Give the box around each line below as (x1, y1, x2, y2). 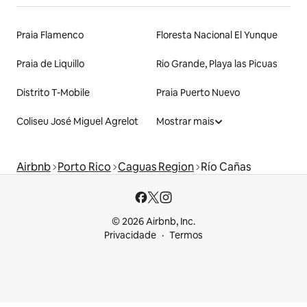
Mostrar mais (156, 114, 214, 127)
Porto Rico (58, 159, 111, 174)
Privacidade (104, 229, 156, 241)
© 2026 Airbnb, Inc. (112, 215, 195, 228)
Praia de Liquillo (16, 57, 84, 70)
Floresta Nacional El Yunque (156, 28, 278, 41)
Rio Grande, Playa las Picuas (156, 57, 278, 70)
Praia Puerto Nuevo (156, 86, 240, 99)
